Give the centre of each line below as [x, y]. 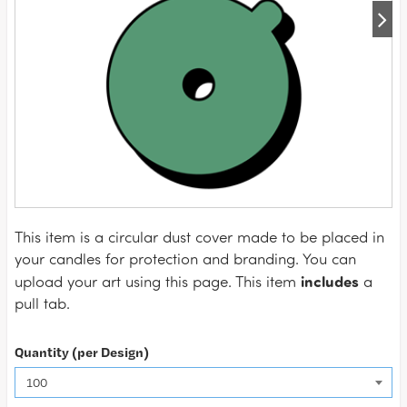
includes [330, 281]
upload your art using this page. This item [158, 281]
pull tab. [42, 303]
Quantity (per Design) [82, 352]
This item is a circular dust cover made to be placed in [199, 237]
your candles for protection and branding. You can [185, 258]
